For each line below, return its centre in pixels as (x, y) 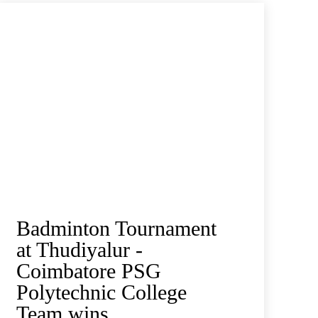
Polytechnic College (101, 292)
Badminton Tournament (116, 228)
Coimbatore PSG (88, 270)
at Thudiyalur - (79, 249)
